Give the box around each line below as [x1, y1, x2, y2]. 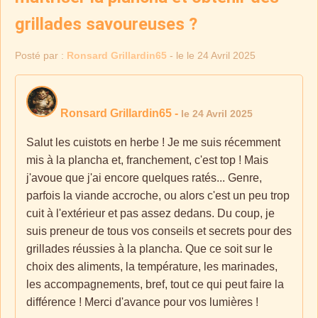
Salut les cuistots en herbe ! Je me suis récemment [26, 136, 280, 148]
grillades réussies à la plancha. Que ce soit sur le [26, 243, 273, 255]
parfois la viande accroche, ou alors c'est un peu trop [26, 190, 290, 202]
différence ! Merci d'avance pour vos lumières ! [26, 296, 258, 308]
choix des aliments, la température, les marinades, [26, 261, 278, 273]
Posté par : [15, 50, 67, 61]
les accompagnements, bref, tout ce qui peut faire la [26, 278, 284, 290]
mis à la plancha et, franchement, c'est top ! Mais [26, 154, 268, 166]
